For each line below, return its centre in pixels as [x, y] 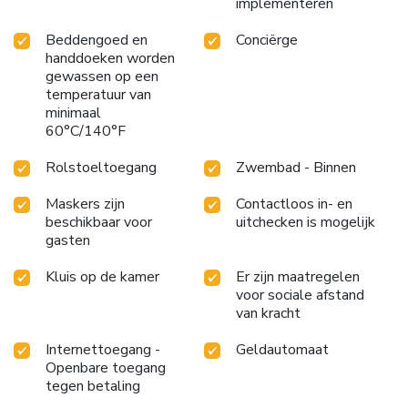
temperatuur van [98, 94]
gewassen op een [102, 76]
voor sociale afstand [300, 295]
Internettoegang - [103, 349]
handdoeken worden [110, 58]
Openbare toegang [106, 367]
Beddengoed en [97, 40]
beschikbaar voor [99, 222]
